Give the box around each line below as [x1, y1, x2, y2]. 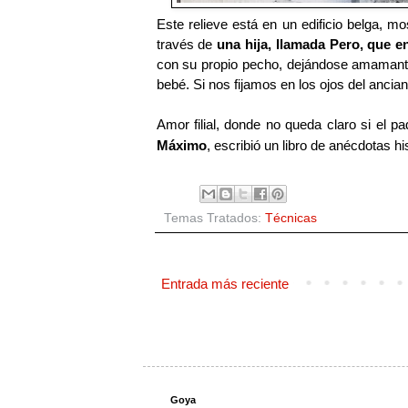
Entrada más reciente [160, 275, 289, 291]
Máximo [156, 138, 207, 153]
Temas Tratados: [163, 210, 265, 225]
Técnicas [264, 210, 317, 225]
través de [156, 36, 218, 52]
